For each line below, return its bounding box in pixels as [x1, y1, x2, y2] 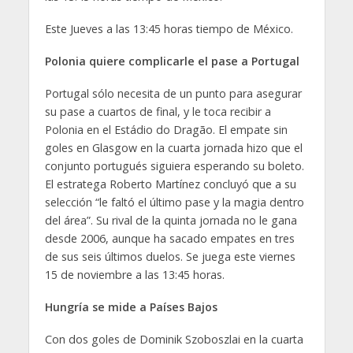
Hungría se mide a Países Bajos [44, 299, 217, 314]
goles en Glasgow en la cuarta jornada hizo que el [44, 140, 303, 156]
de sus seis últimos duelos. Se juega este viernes [44, 249, 295, 265]
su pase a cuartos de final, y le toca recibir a [44, 104, 271, 120]
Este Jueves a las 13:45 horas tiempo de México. [44, 21, 293, 37]
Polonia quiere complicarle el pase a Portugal [44, 54, 299, 69]
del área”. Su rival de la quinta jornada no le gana [44, 213, 297, 229]
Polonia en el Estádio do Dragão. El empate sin [44, 122, 288, 138]
